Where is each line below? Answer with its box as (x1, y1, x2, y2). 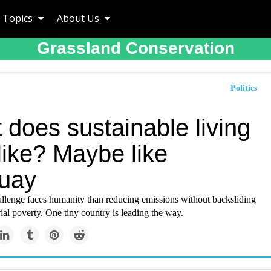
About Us (57, 11, 102, 25)
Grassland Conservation (36, 39, 235, 57)
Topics (2, 11, 35, 25)
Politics (230, 83, 257, 93)
